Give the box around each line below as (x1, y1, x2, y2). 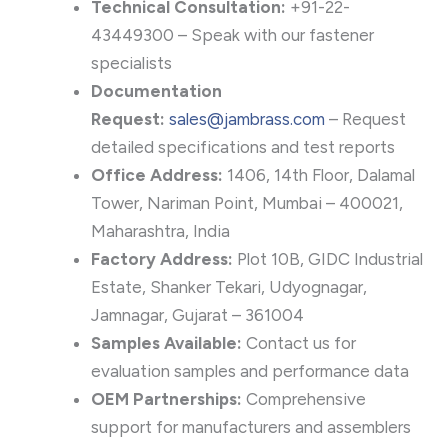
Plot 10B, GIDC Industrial (233, 248, 423, 269)
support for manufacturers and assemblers (91, 416, 411, 437)
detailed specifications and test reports (91, 136, 395, 157)
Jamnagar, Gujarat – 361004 (91, 304, 304, 325)
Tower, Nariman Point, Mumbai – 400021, (91, 192, 403, 213)
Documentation (91, 80, 222, 101)
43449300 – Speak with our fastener (91, 24, 374, 45)
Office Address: (91, 164, 223, 185)
